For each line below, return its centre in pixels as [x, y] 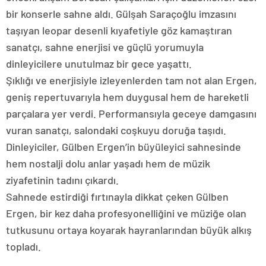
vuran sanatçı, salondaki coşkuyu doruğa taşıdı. [116, 130]
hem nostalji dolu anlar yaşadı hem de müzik [108, 164]
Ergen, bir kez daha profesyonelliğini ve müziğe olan [126, 213]
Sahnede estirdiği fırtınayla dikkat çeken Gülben [117, 197]
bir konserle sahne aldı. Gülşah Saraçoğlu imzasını [121, 14]
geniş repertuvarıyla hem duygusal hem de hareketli [127, 97]
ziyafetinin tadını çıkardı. [62, 180]
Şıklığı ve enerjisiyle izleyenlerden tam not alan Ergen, [132, 80]
